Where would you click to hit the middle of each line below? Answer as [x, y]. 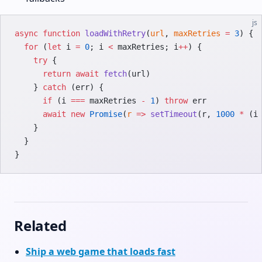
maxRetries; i [146, 47]
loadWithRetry [113, 33]
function [59, 33]
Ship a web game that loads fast [101, 251]
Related [40, 225]
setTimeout [171, 114]
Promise [104, 114]
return [43, 74]
